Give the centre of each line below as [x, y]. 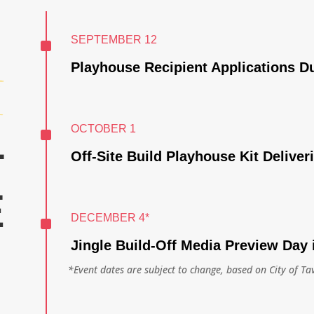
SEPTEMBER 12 [114, 39]
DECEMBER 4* [110, 217]
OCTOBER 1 [103, 128]
